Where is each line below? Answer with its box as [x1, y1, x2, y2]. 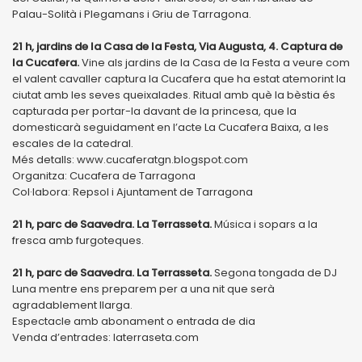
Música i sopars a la [214, 216, 318, 232]
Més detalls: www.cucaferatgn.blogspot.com [12, 151, 248, 167]
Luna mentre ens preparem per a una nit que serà [12, 280, 275, 297]
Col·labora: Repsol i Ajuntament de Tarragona [12, 183, 253, 200]
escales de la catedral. [12, 135, 133, 151]
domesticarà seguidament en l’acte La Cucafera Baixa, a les [12, 119, 329, 135]
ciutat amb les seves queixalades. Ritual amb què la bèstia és [12, 86, 335, 103]
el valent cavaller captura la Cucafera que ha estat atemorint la [12, 70, 346, 86]
